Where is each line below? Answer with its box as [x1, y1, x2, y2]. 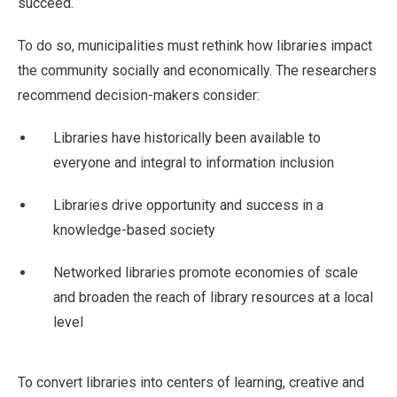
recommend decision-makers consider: [18, 86, 260, 104]
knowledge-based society [53, 221, 215, 238]
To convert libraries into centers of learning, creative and [18, 373, 364, 391]
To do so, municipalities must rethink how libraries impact [18, 36, 372, 54]
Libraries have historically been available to [53, 128, 321, 146]
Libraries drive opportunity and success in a [53, 196, 323, 214]
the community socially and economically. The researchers [18, 61, 377, 79]
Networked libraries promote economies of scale [53, 263, 358, 281]
